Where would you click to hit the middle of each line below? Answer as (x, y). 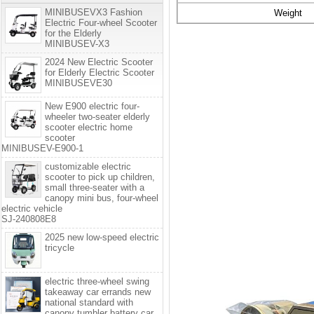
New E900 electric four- (92, 106)
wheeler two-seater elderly (97, 116)
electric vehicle (32, 208)
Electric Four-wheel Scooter (101, 22)
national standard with (89, 302)
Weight (288, 13)
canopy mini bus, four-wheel (102, 198)
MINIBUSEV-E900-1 (42, 148)
